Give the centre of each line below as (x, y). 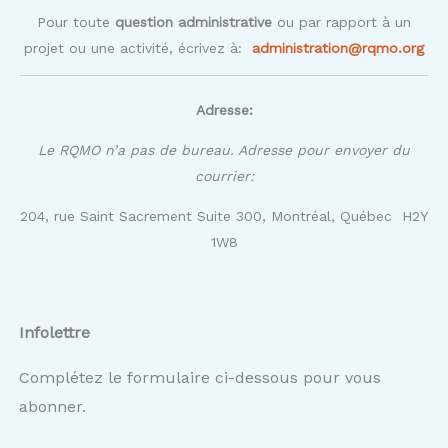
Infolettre (54, 332)
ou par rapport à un (341, 22)
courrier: (224, 176)
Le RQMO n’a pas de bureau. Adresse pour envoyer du (224, 150)
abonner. (52, 406)
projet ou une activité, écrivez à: (135, 48)
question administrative (191, 22)
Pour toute (73, 22)
